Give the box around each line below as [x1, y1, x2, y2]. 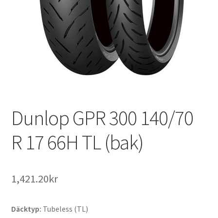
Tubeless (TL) [41, 204, 88, 214]
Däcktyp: [11, 204, 41, 214]
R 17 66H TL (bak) [11, 129, 144, 155]
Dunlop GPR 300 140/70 [11, 105, 193, 131]
